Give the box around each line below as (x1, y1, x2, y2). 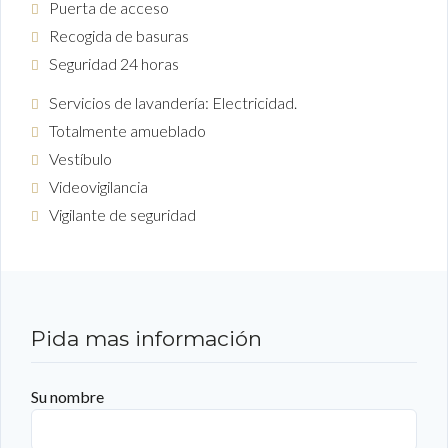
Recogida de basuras (49, 25, 189, 45)
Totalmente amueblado (49, 121, 206, 141)
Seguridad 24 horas (49, 53, 179, 73)
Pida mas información (31, 325, 262, 351)
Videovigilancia (49, 177, 148, 197)
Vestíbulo (49, 149, 112, 169)
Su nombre (31, 386, 104, 406)
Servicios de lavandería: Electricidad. (49, 93, 297, 113)
